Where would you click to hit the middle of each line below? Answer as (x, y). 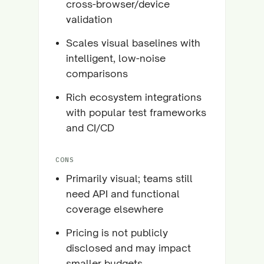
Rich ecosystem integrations (134, 97)
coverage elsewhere (115, 209)
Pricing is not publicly (117, 232)
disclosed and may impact (128, 248)
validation (89, 19)
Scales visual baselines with (133, 43)
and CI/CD (90, 128)
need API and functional (123, 194)
